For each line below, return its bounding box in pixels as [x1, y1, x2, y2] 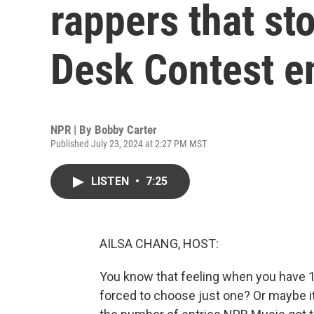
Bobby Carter [95, 123, 157, 137]
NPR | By [50, 123, 95, 137]
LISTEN [91, 175, 132, 188]
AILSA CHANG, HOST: [100, 236, 219, 251]
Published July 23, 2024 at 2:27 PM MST [50, 138, 207, 149]
